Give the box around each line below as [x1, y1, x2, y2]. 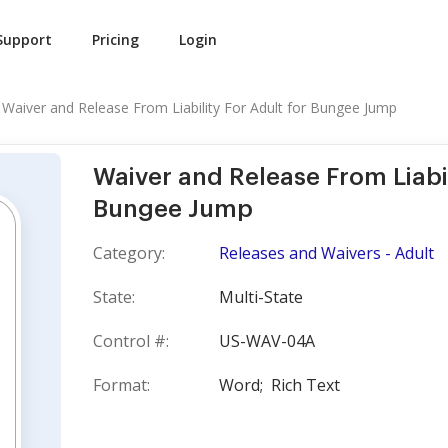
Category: [93, 242, 165, 264]
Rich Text [271, 374, 340, 396]
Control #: [93, 330, 169, 352]
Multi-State [219, 286, 303, 308]
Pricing [92, 30, 139, 49]
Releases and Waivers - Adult [219, 242, 434, 264]
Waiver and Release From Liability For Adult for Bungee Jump [2, 98, 397, 117]
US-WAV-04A [219, 330, 315, 352]
